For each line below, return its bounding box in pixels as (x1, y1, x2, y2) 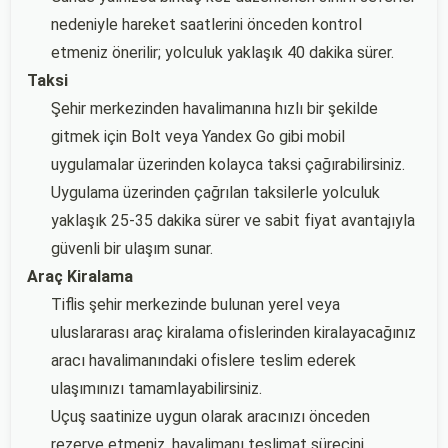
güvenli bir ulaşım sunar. (51, 239, 213, 258)
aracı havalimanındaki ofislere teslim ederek (51, 351, 356, 370)
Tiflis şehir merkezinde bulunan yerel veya (51, 295, 340, 314)
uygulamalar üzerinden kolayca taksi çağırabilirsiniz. (51, 155, 405, 174)
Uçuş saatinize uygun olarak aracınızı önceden (51, 407, 370, 426)
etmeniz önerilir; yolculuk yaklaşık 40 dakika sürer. (51, 43, 394, 62)
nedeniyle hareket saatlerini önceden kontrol (51, 15, 362, 34)
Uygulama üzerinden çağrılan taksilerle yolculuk (51, 183, 380, 202)
